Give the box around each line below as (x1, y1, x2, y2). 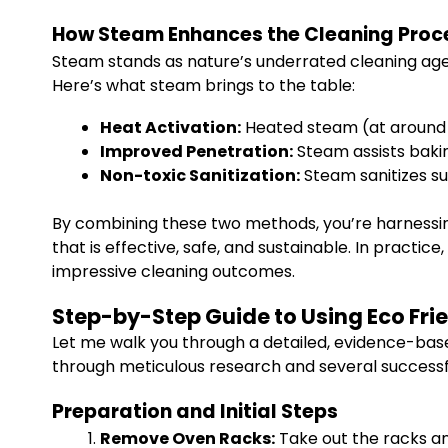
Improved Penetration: (100, 140, 293, 163)
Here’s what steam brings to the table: (52, 74, 355, 97)
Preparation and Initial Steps (52, 398, 338, 425)
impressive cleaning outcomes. (52, 260, 295, 283)
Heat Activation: (100, 116, 241, 139)
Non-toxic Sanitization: (100, 164, 300, 187)
